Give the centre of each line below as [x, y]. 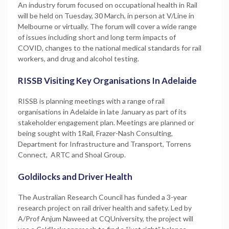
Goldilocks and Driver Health [76, 176]
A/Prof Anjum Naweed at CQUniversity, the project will [106, 218]
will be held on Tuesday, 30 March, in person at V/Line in [106, 15]
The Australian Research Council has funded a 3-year [102, 197]
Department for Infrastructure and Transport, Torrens [105, 144]
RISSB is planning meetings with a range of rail [91, 101]
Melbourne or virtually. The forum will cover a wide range [107, 26]
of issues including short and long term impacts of [97, 37]
